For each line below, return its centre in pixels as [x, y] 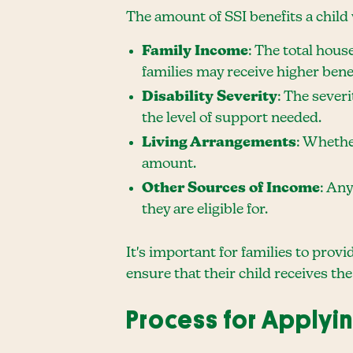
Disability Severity [210, 97]
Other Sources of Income [231, 188]
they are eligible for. [205, 210]
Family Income [195, 51]
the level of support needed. [232, 118]
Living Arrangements [219, 143]
